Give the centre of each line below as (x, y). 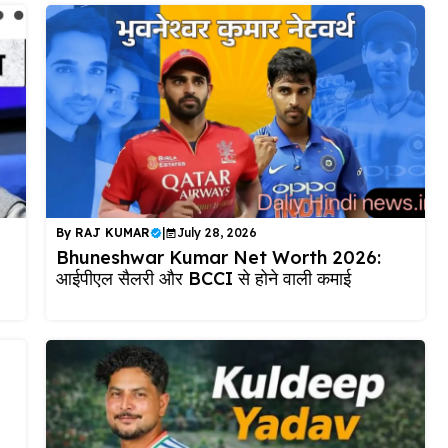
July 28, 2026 (216, 232)
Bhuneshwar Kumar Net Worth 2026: (218, 257)
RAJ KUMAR (112, 232)
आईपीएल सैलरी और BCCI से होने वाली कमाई (203, 278)
